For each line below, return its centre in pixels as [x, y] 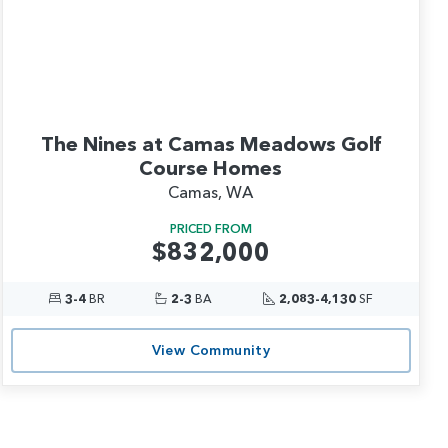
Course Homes [211, 167]
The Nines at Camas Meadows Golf [210, 143]
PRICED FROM [210, 228]
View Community [211, 350]
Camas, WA [211, 191]
